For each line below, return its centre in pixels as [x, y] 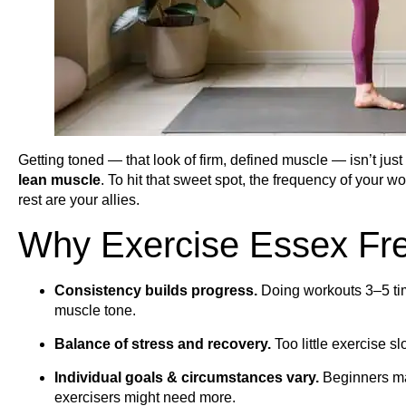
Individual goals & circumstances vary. [187, 378]
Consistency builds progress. [156, 291]
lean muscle [59, 179]
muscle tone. [95, 311]
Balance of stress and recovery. [163, 344]
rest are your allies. [79, 199]
